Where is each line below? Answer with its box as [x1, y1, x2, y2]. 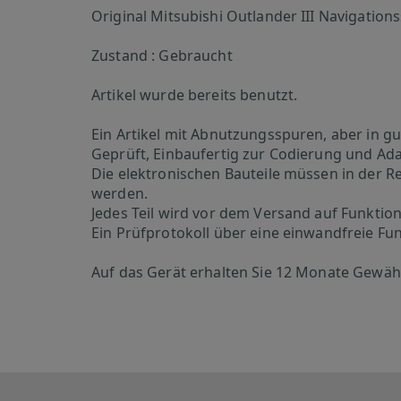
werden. [91, 183, 148, 203]
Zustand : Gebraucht [91, 46, 233, 65]
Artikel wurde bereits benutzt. [91, 85, 298, 105]
